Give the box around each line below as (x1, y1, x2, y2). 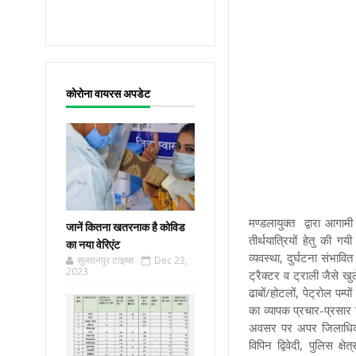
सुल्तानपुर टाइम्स (77, 253, 133, 267)
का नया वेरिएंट (66, 238, 120, 252)
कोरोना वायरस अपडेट (66, 87, 150, 101)
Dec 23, (154, 253, 188, 267)
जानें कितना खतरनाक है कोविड (66, 220, 185, 234)
